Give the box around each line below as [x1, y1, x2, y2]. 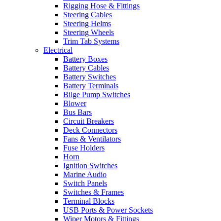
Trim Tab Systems [63, 37, 119, 46]
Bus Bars [63, 108, 92, 117]
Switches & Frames [63, 188, 124, 197]
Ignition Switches [63, 161, 117, 170]
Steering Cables [63, 10, 112, 19]
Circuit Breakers [63, 117, 114, 126]
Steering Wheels [63, 28, 114, 37]
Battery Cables [63, 64, 109, 73]
